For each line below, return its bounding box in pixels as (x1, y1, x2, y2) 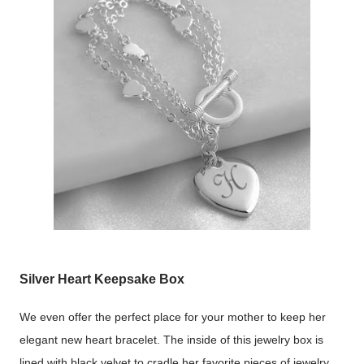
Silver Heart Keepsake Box (19, 271, 184, 287)
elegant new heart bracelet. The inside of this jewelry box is (19, 332, 323, 346)
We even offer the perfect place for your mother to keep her (19, 310, 326, 323)
